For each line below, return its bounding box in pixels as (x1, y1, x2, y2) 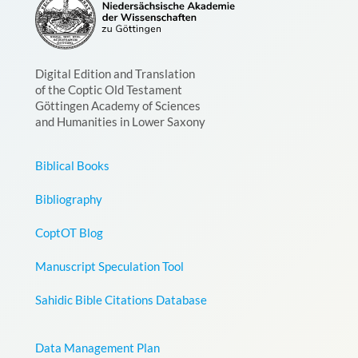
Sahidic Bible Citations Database (34, 292, 207, 307)
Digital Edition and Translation (34, 66, 195, 81)
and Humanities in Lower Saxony (34, 114, 205, 129)
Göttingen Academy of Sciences (34, 98, 201, 113)
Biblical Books (34, 158, 109, 173)
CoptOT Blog (34, 225, 103, 240)
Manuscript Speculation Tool (34, 259, 184, 273)
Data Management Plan (34, 340, 160, 355)
